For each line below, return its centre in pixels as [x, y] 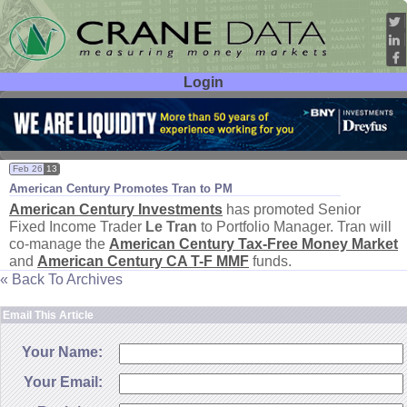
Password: [56, 135]
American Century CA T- [120, 261]
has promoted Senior [292, 209]
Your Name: [62, 352]
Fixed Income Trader [77, 227]
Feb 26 [27, 169]
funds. [270, 261]
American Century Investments [116, 209]
